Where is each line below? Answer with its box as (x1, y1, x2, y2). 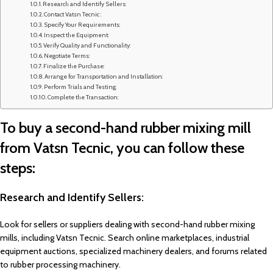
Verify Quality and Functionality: (43, 41, 130, 49)
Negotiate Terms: (43, 52, 90, 60)
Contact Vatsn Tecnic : (43, 10, 101, 18)
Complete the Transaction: (47, 93, 118, 101)
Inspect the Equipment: (43, 31, 108, 39)
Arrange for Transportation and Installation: (44, 73, 163, 80)
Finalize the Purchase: (43, 62, 104, 70)
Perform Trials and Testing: (43, 83, 116, 91)
